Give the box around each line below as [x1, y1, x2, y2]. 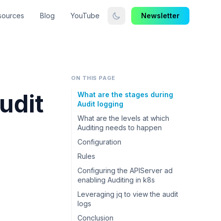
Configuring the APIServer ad [77, 166, 173, 175]
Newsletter [141, 11, 180, 20]
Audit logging [77, 100, 123, 108]
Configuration [77, 138, 121, 146]
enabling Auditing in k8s [77, 176, 155, 184]
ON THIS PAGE [71, 74, 115, 81]
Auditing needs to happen [77, 123, 162, 132]
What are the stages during [77, 90, 173, 99]
